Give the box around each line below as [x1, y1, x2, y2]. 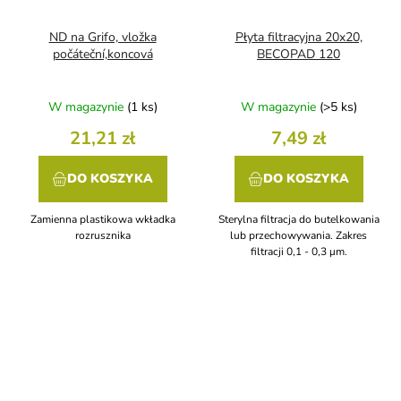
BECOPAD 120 [257, 45, 340, 63]
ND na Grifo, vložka [48, 28, 157, 46]
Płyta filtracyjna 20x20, [235, 28, 363, 46]
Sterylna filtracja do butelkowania [218, 211, 380, 226]
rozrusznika [74, 227, 131, 243]
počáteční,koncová [52, 45, 153, 63]
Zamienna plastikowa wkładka [30, 211, 175, 226]
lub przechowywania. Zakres [230, 227, 367, 243]
